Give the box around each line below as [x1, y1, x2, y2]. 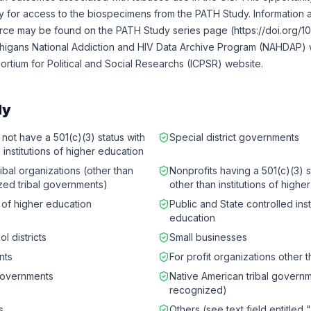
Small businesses [169, 231, 247, 243]
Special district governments [169, 131, 299, 143]
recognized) [169, 284, 227, 296]
